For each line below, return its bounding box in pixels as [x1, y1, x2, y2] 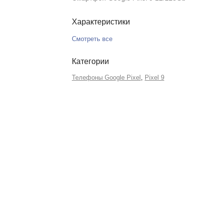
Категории [71, 57, 109, 66]
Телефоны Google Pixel [71, 74, 141, 81]
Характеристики [71, 18, 130, 26]
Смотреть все [71, 35, 114, 43]
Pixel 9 [144, 74, 164, 81]
